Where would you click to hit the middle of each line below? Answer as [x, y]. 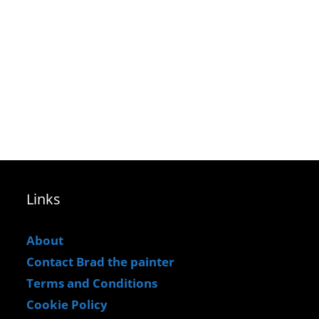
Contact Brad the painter [101, 262]
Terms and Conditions [92, 283]
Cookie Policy [67, 305]
